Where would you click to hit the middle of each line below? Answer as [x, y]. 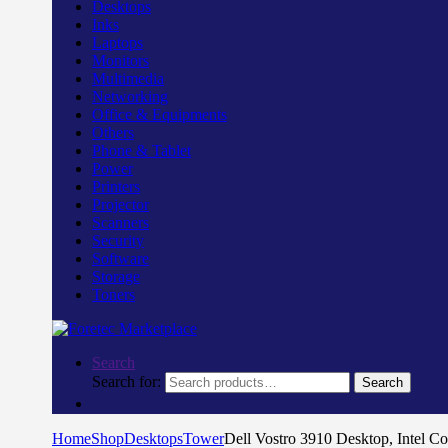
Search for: [126, 381]
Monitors [120, 60]
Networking [130, 96]
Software [120, 258]
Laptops [117, 42]
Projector [120, 204]
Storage [116, 276]
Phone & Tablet [141, 150]
